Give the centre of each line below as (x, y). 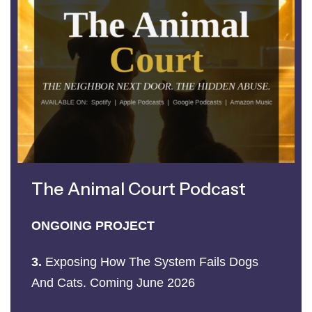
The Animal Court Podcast (139, 188)
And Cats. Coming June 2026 (115, 282)
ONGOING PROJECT (93, 225)
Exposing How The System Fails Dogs (150, 262)
